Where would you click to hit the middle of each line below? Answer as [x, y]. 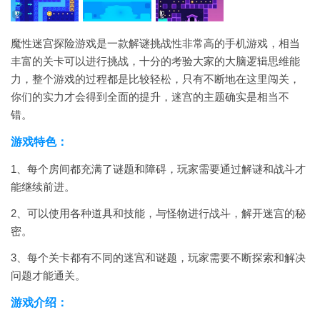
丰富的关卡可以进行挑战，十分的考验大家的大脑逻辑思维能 [155, 61]
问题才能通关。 [48, 275]
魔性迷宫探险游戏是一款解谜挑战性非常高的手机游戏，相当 [155, 43]
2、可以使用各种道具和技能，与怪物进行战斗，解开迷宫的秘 [158, 213]
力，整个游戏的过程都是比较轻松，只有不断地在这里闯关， [155, 79]
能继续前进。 [43, 187]
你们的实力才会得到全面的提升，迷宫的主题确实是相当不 [150, 97]
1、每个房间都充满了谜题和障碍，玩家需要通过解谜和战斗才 [158, 169]
